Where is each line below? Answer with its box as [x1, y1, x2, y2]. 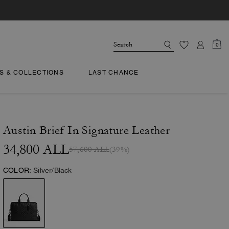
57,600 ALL [69, 145, 109, 154]
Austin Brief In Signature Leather [3, 124, 170, 137]
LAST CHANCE [88, 69, 139, 76]
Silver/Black [33, 166, 72, 174]
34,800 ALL [3, 142, 69, 157]
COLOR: [3, 166, 32, 174]
